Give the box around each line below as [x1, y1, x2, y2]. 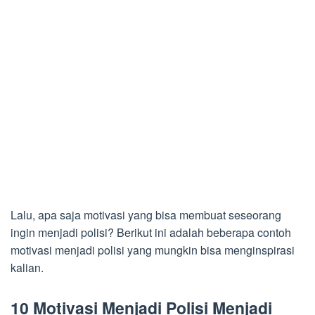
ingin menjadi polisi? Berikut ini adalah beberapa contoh [11, 224, 291, 241]
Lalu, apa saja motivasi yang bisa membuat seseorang [11, 207, 281, 224]
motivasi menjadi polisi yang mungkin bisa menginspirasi [11, 242, 295, 259]
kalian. [11, 259, 44, 276]
